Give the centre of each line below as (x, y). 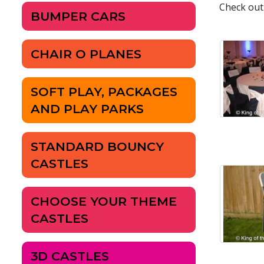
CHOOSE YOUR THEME (104, 202)
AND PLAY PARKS (87, 109)
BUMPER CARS (78, 16)
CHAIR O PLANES (86, 54)
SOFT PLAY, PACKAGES (104, 92)
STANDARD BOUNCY (97, 147)
